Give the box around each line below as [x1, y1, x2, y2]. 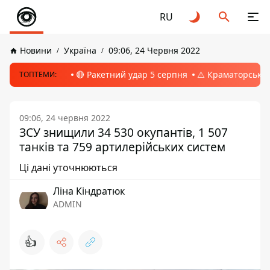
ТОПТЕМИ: [19, 69, 57, 80]
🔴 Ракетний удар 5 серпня [76, 69, 187, 80]
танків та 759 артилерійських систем [19, 139, 225, 155]
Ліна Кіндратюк [53, 184, 125, 198]
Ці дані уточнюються [19, 161, 118, 174]
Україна [64, 45, 96, 56]
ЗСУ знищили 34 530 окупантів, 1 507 [19, 124, 228, 140]
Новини [20, 45, 52, 56]
